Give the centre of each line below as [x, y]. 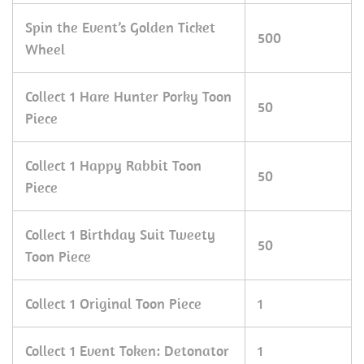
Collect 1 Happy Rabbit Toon [113, 165]
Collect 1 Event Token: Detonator [127, 351]
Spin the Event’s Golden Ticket [120, 27]
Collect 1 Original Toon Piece [113, 303]
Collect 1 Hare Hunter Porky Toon [128, 96]
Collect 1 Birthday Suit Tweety [120, 234]
